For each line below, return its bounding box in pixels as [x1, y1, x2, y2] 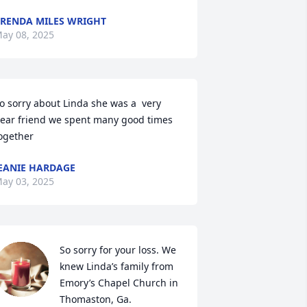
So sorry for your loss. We [59, 243, 176, 256]
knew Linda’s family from [59, 260, 173, 273]
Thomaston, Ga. [59, 293, 132, 306]
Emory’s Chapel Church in [59, 276, 178, 289]
